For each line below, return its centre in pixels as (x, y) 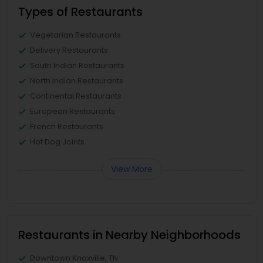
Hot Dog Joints (57, 142)
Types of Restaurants (80, 12)
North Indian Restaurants (77, 81)
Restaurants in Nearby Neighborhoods (129, 235)
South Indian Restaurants (77, 65)
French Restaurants (67, 127)
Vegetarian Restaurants (75, 35)
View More (131, 169)
